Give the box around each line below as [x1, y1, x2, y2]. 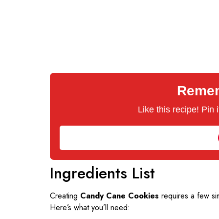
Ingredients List [50, 161, 155, 184]
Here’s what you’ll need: [50, 201, 130, 213]
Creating [50, 190, 80, 201]
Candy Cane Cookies [80, 190, 159, 201]
